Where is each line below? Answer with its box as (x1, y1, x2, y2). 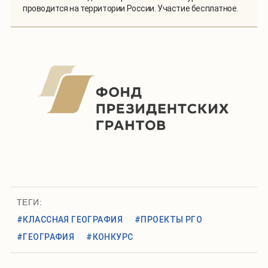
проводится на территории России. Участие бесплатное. (23, 4, 239, 14)
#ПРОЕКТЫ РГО (134, 214, 203, 224)
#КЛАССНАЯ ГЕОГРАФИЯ (17, 214, 123, 224)
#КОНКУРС (86, 232, 133, 242)
